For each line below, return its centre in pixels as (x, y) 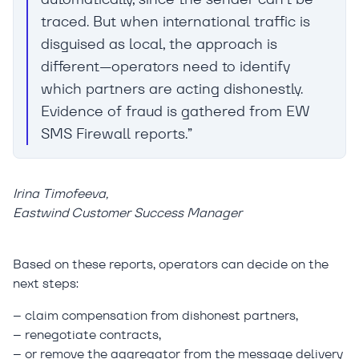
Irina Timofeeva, (61, 193)
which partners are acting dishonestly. (172, 88)
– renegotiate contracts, (87, 334)
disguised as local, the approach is (159, 43)
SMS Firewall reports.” (117, 133)
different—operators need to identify (165, 66)
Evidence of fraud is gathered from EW (175, 111)
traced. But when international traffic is (175, 21)
